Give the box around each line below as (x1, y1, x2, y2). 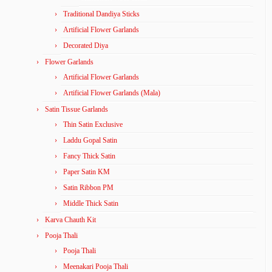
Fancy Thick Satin (63, 152, 115, 160)
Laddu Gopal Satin (63, 136, 117, 144)
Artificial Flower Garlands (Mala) (63, 89, 160, 97)
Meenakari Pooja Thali (63, 262, 128, 271)
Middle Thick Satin (63, 199, 118, 208)
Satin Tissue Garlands (45, 105, 108, 114)
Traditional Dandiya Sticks (63, 10, 140, 18)
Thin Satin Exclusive (63, 120, 123, 129)
